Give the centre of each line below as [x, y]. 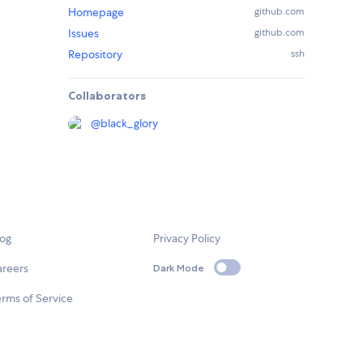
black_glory [129, 124]
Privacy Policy [187, 239]
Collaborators [107, 96]
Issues [83, 34]
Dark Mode [179, 267]
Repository [95, 55]
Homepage [96, 13]
